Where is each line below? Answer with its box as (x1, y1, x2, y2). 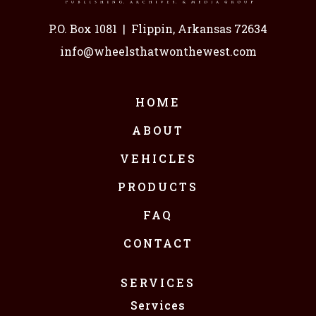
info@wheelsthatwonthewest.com (59, 44, 257, 59)
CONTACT (123, 236, 193, 250)
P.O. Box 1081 (49, 21, 117, 36)
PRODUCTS (118, 179, 198, 194)
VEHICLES (119, 151, 197, 166)
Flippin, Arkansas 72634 (131, 21, 267, 36)
